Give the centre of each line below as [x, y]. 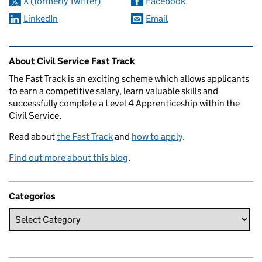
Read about [33, 137]
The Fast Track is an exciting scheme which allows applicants [129, 79]
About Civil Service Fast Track [72, 61]
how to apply [157, 137]
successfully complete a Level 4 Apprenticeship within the [124, 103]
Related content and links [82, 54]
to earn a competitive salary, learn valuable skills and [113, 91]
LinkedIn [41, 18]
